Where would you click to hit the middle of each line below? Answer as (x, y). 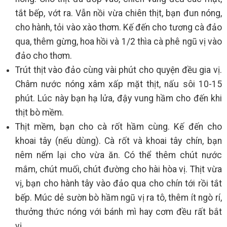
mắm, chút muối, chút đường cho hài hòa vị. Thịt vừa (119, 169)
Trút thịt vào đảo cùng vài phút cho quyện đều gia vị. (119, 70)
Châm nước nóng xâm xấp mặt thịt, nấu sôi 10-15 (119, 84)
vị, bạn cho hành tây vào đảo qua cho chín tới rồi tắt (119, 183)
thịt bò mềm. (40, 112)
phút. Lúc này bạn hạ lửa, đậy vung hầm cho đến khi (119, 98)
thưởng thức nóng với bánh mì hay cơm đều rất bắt (119, 212)
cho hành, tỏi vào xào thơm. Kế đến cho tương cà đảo (119, 27)
